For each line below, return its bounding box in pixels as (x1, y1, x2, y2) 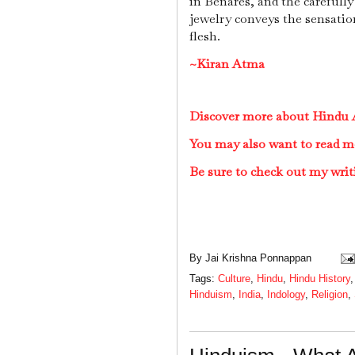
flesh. (189, 28, 223, 45)
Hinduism (189, 288, 232, 301)
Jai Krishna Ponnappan (205, 251, 311, 264)
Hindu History (289, 273, 350, 285)
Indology (267, 288, 305, 301)
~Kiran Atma (189, 55, 265, 73)
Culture (218, 273, 250, 285)
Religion (311, 288, 348, 301)
